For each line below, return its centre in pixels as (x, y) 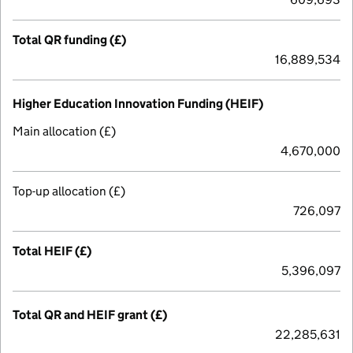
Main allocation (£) (64, 131)
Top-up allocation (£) (69, 191)
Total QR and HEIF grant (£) (90, 314)
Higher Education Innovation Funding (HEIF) (138, 103)
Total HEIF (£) (52, 251)
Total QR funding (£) (69, 39)
